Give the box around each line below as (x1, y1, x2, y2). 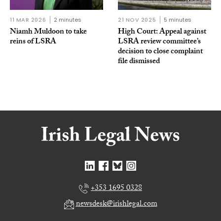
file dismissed (118, 55, 160, 69)
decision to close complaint (118, 45, 203, 59)
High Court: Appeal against (118, 26, 206, 39)
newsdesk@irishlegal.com (75, 198, 157, 212)
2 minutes (54, 16, 82, 24)
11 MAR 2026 (10, 16, 46, 24)
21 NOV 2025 (118, 16, 156, 24)
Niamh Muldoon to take (10, 26, 87, 39)
